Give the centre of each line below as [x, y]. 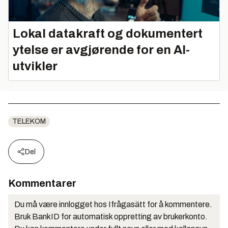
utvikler [35, 66]
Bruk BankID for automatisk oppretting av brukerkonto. [111, 216]
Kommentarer [42, 183]
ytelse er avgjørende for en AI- [101, 50]
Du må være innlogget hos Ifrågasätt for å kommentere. [113, 204]
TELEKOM [29, 121]
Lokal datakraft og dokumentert [108, 33]
